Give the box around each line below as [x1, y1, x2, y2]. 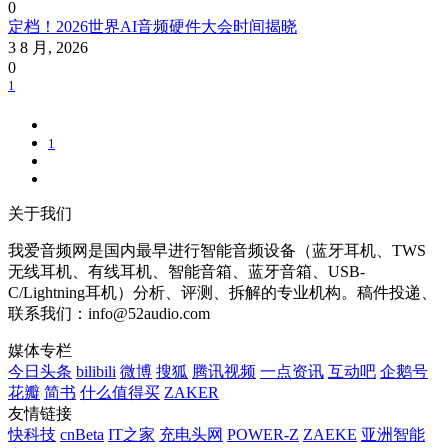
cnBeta [60, 425, 104, 443]
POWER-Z [227, 425, 299, 443]
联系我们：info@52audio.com [8, 304, 210, 322]
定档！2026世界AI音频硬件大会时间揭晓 [8, 18, 297, 36]
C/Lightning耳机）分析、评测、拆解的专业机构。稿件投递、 [8, 283, 437, 301]
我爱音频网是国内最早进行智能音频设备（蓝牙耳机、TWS [8, 241, 426, 259]
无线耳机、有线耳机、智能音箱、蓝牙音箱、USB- [8, 262, 365, 280]
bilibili [76, 362, 116, 380]
